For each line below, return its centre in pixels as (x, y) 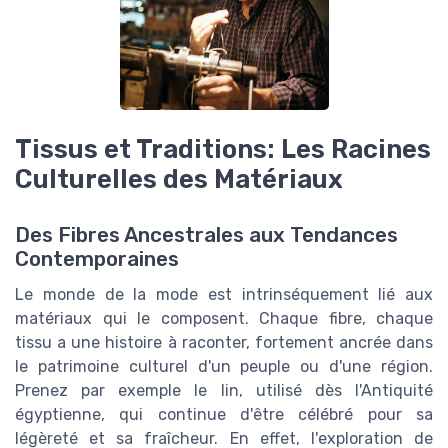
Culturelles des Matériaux (179, 178)
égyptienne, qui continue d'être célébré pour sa (224, 414)
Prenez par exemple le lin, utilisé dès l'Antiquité (224, 390)
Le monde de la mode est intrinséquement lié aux (224, 294)
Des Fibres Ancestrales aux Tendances (206, 235)
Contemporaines (97, 259)
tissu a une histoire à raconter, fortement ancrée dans (224, 342)
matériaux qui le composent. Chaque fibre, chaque (224, 318)
